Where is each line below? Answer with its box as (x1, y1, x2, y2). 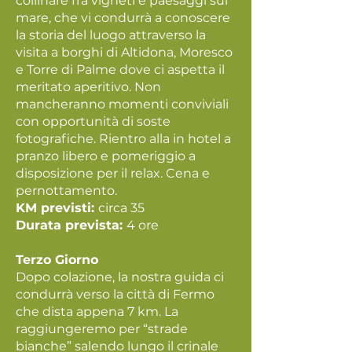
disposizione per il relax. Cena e (16, 166, 210, 181)
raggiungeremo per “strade (16, 321, 188, 336)
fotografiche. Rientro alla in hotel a (16, 131, 231, 146)
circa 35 (98, 200, 145, 215)
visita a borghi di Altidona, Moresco (16, 45, 233, 60)
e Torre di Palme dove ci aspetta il (16, 62, 225, 77)
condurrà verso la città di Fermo (16, 287, 214, 302)
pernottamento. (16, 183, 117, 198)
